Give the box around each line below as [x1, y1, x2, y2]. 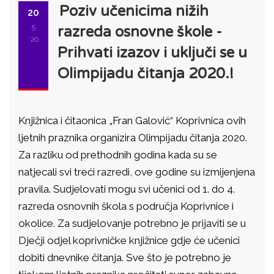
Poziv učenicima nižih [59, 2, 209, 20]
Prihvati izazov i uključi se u [57, 44, 247, 62]
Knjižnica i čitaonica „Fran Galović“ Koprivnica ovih [18, 114, 246, 127]
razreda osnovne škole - [57, 23, 222, 41]
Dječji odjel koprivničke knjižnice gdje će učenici [18, 234, 240, 246]
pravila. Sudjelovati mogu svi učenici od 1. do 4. [18, 183, 235, 195]
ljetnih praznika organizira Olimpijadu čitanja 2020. [18, 131, 247, 144]
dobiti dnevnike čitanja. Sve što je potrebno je [18, 251, 231, 264]
